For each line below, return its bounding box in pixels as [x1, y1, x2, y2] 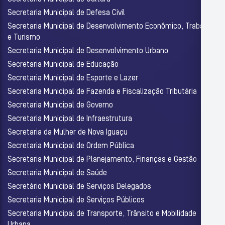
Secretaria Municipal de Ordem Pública [8, 142, 134, 150]
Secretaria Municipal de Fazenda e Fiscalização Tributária [8, 87, 197, 96]
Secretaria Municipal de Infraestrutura [8, 115, 132, 123]
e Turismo [8, 33, 40, 42]
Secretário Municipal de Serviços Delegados [8, 182, 151, 191]
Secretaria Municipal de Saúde [8, 169, 107, 177]
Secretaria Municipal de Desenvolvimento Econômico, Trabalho [8, 22, 214, 31]
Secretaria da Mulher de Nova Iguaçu [8, 128, 128, 137]
